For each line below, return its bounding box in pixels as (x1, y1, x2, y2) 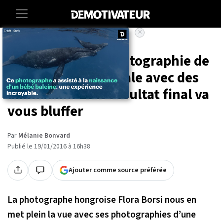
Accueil (7, 38, 27, 48)
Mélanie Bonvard (18, 130, 70, 141)
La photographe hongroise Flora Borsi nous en (7, 192, 196, 207)
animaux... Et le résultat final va (7, 84, 209, 105)
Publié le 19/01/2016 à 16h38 (7, 141, 90, 151)
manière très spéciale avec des (7, 68, 199, 88)
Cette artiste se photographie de (7, 51, 209, 72)
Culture (37, 38, 58, 48)
